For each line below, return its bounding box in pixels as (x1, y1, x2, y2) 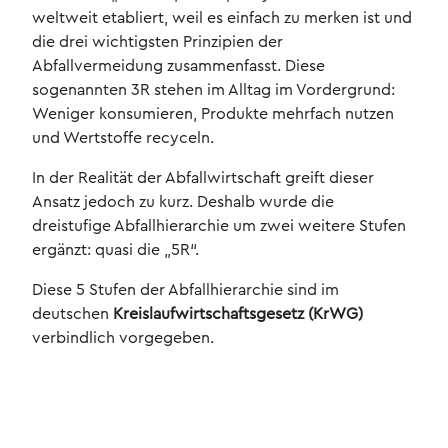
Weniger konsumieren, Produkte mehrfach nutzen (32, 106, 394, 123)
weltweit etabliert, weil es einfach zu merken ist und (32, 10, 412, 27)
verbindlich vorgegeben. (32, 330, 214, 347)
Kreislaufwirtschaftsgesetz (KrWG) (113, 306, 363, 323)
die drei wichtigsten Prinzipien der (32, 34, 283, 51)
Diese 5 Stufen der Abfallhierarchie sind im (32, 282, 339, 299)
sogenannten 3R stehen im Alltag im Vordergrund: (32, 82, 395, 99)
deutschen (32, 306, 113, 323)
